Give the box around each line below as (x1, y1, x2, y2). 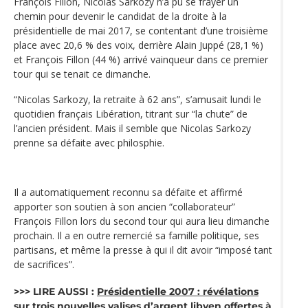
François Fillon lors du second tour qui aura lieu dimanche (14, 214, 269, 228)
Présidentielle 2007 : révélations (97, 285, 258, 298)
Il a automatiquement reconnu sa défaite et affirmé (14, 186, 243, 199)
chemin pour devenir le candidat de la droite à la (14, 10, 227, 23)
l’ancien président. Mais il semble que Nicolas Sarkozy (14, 122, 251, 135)
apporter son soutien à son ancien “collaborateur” (14, 200, 235, 214)
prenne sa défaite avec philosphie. (14, 136, 164, 150)
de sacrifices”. (14, 258, 74, 272)
